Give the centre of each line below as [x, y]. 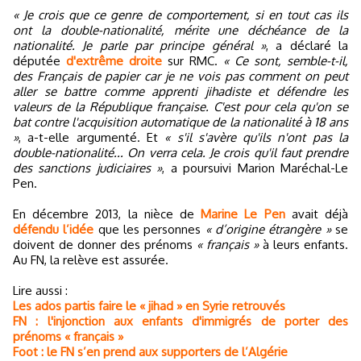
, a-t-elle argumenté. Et [92, 137]
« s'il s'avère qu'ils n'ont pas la [257, 137]
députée [39, 61]
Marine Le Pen [243, 214]
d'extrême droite [117, 61]
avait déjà [317, 214]
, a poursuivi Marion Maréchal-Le [255, 168]
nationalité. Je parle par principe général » [139, 46]
